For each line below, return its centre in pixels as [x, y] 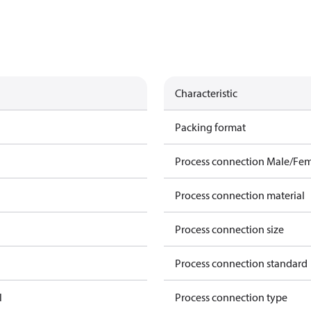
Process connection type [231, 297]
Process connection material [240, 195]
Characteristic [206, 93]
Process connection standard [241, 263]
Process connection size [229, 229]
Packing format [210, 127]
